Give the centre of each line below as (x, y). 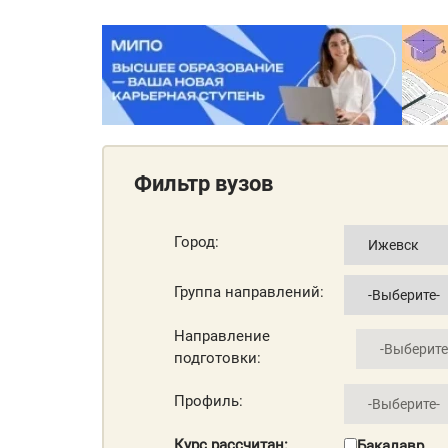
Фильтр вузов (203, 183)
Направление (222, 335)
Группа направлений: (249, 292)
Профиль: (208, 401)
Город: (196, 242)
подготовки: (217, 357)
